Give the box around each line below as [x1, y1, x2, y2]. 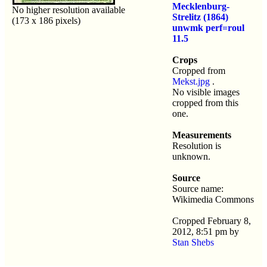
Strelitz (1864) [172, 11, 228, 22]
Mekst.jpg [172, 76, 210, 86]
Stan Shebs [172, 237, 214, 247]
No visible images [172, 86, 240, 97]
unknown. [172, 151, 210, 162]
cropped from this [172, 97, 238, 108]
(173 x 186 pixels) [12, 15, 80, 26]
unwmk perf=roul [172, 22, 244, 33]
